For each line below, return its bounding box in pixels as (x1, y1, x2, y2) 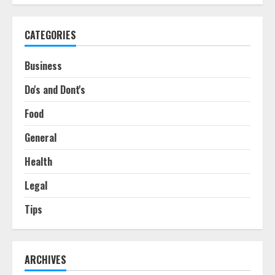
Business (25, 58, 62, 74)
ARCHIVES (25, 252, 66, 268)
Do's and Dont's (25, 82, 85, 98)
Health (25, 154, 52, 169)
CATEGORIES (25, 28, 76, 43)
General (25, 130, 56, 145)
